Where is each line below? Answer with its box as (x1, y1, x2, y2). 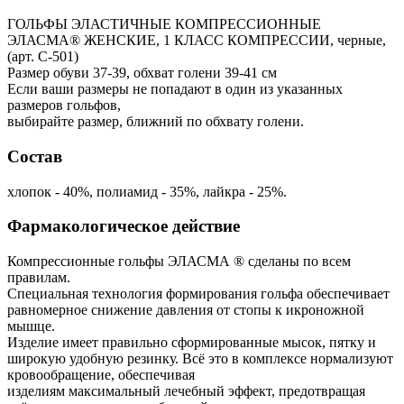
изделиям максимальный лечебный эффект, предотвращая (7, 382, 365, 399)
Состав (7, 146, 62, 166)
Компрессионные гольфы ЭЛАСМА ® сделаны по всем (7, 252, 351, 269)
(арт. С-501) (7, 49, 78, 65)
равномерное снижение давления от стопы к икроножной (7, 301, 364, 317)
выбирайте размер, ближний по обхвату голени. (7, 114, 304, 130)
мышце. (7, 317, 55, 334)
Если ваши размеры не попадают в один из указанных (7, 81, 343, 97)
